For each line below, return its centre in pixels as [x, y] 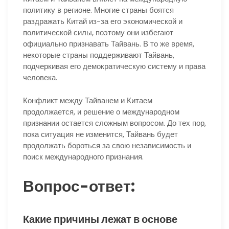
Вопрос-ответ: [79, 186]
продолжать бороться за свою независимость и [107, 145]
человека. [40, 78]
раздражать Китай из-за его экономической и [103, 21]
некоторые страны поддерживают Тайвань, [99, 55]
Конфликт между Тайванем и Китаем [88, 100]
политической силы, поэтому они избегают [98, 33]
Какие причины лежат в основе [100, 220]
